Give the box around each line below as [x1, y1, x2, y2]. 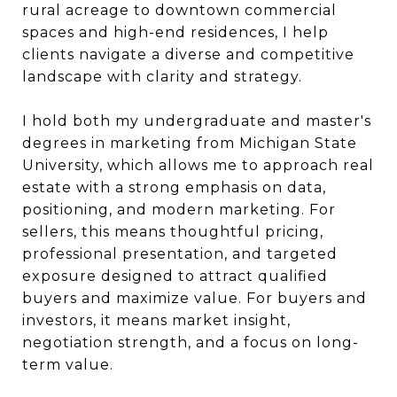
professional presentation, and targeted [22, 245, 338, 262]
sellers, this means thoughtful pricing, [22, 222, 323, 240]
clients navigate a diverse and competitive [22, 45, 354, 63]
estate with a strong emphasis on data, [22, 178, 326, 196]
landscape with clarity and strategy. [22, 67, 302, 85]
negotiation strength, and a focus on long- [22, 333, 359, 351]
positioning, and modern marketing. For [22, 200, 336, 218]
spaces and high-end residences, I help [22, 23, 329, 41]
